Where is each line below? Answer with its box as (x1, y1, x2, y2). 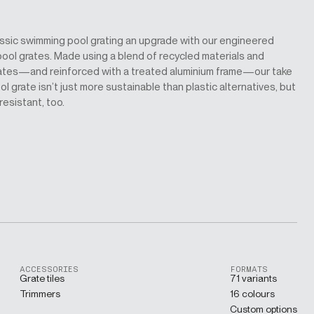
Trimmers (20, 287, 61, 299)
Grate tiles (20, 272, 65, 284)
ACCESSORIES (20, 264, 79, 274)
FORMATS (230, 264, 268, 274)
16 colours (230, 287, 275, 299)
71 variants (230, 272, 278, 284)
